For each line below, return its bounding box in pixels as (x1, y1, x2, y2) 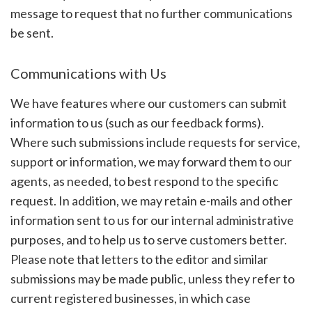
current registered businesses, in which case (10, 290, 251, 306)
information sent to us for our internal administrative (10, 212, 294, 228)
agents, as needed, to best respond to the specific (10, 173, 279, 189)
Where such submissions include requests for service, (10, 134, 300, 150)
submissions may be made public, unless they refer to (10, 270, 295, 286)
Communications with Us (10, 64, 166, 81)
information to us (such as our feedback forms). (10, 114, 264, 130)
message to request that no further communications (10, 5, 292, 21)
